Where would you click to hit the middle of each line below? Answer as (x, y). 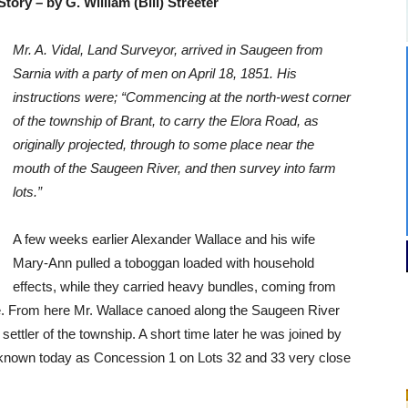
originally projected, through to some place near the (163, 145)
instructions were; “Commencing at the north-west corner (182, 97)
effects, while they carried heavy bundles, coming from (174, 287)
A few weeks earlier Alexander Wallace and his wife (164, 240)
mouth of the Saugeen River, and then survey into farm (174, 168)
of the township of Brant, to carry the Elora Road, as (166, 121)
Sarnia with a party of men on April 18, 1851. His (155, 74)
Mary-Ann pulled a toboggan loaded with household (163, 263)
